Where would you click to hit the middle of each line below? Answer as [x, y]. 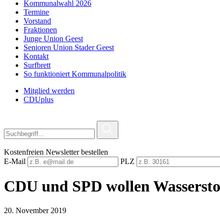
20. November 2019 [35, 210]
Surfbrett [37, 65]
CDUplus [39, 99]
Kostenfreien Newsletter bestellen [56, 152]
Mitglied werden [49, 91]
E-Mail [15, 161]
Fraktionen [40, 30]
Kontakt [36, 56]
